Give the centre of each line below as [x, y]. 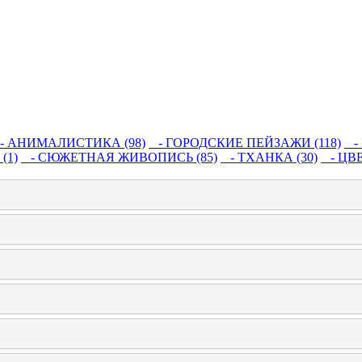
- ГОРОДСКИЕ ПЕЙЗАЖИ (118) [245, 143]
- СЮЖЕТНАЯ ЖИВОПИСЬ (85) [119, 157]
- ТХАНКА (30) [269, 157]
